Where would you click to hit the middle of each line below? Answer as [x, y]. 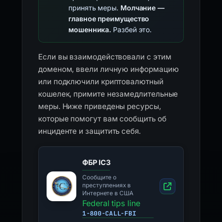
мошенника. [90, 29]
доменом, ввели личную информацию [109, 69]
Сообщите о [100, 177]
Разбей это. [132, 29]
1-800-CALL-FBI [109, 213]
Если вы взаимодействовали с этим [105, 57]
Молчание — [142, 8]
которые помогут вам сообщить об [102, 119]
